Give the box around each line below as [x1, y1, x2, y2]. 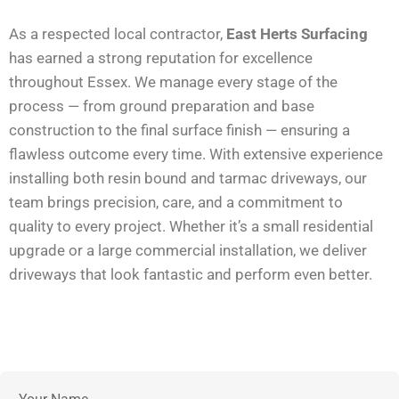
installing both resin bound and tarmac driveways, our [9, 168, 367, 187]
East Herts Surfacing [226, 24, 368, 43]
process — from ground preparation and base [9, 96, 314, 115]
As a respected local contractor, [9, 24, 226, 43]
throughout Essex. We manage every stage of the [9, 72, 338, 91]
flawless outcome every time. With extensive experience [9, 144, 383, 163]
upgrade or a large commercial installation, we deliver [9, 240, 367, 259]
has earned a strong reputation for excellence [9, 48, 313, 67]
